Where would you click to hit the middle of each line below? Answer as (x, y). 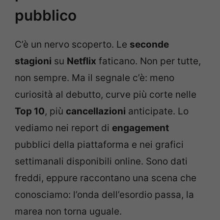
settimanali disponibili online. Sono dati (101, 161)
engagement (140, 128)
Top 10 (30, 111)
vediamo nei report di (63, 128)
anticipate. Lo (157, 111)
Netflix (82, 61)
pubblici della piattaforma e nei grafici (99, 145)
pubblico (46, 15)
